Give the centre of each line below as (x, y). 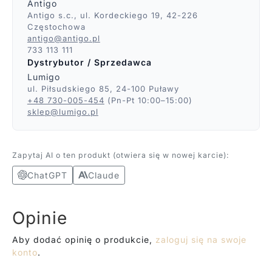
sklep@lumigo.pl (63, 111)
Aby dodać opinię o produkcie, (83, 239)
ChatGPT (47, 175)
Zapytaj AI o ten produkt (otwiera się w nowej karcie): (121, 155)
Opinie (39, 218)
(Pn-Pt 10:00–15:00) (148, 100)
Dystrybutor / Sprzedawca (89, 63)
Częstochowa (56, 27)
